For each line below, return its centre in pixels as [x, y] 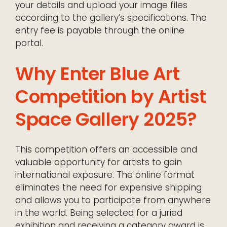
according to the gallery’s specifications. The [111, 18]
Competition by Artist [111, 97]
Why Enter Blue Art [97, 74]
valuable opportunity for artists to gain [99, 162]
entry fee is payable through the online [100, 31]
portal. [29, 43]
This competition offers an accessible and [106, 150]
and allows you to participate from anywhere [113, 200]
